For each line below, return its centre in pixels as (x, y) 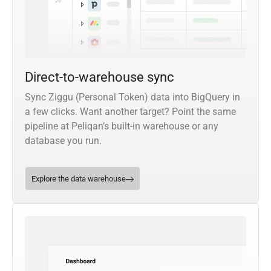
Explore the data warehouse (79, 179)
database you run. (63, 141)
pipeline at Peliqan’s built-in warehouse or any (122, 126)
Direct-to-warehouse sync (100, 77)
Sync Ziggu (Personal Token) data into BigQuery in (132, 97)
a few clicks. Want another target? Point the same (130, 112)
